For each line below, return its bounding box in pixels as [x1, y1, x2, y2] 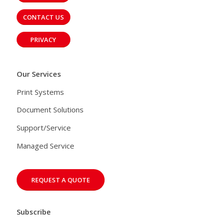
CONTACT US [22, 13, 64, 22]
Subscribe [16, 207, 51, 217]
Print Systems [16, 87, 64, 97]
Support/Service [16, 123, 71, 133]
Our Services [16, 68, 61, 79]
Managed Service [16, 140, 74, 151]
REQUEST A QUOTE [31, 175, 90, 184]
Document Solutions [16, 105, 84, 115]
